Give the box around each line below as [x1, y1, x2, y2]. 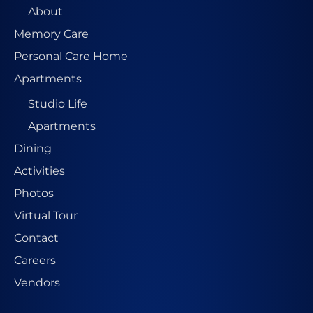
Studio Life [28, 96, 87, 110]
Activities [14, 163, 65, 177]
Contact [14, 230, 59, 245]
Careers [14, 252, 56, 267]
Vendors [14, 275, 60, 289]
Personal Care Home [14, 48, 128, 63]
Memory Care [14, 26, 89, 41]
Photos [14, 185, 54, 200]
